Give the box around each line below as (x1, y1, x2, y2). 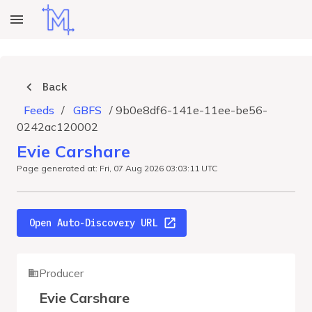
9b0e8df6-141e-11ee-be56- (116, 103, 267, 117)
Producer (39, 266, 84, 280)
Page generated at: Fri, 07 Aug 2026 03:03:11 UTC (17, 163, 217, 173)
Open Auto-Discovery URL (29, 217, 157, 229)
